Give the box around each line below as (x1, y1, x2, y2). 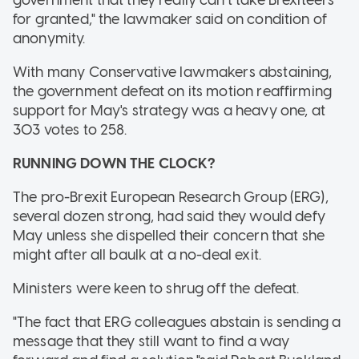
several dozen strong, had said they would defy (13, 207, 325, 225)
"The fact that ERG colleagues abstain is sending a (13, 313, 341, 331)
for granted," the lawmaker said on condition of (13, 10, 328, 28)
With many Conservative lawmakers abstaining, (13, 63, 333, 81)
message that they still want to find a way (13, 332, 290, 350)
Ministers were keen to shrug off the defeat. (13, 279, 300, 297)
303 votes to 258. (13, 120, 127, 139)
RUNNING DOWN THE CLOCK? (13, 154, 216, 172)
